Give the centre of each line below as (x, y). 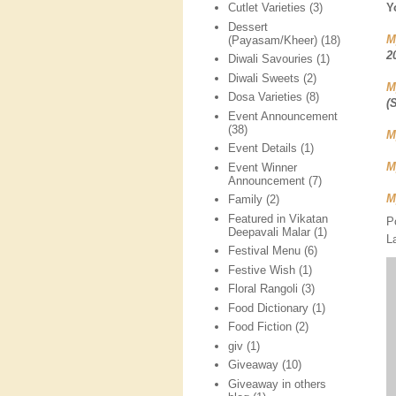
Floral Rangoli (263, 289)
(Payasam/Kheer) (273, 40)
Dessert (248, 27)
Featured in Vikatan (278, 218)
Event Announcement (283, 116)
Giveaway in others (278, 384)
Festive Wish (262, 270)
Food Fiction (260, 327)
